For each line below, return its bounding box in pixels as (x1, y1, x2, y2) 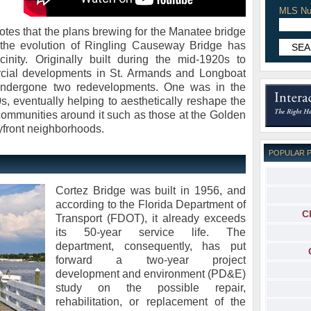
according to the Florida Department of (56, 199, 246, 210)
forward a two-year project (56, 254, 246, 266)
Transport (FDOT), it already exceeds (56, 212, 246, 224)
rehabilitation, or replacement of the (56, 296, 246, 308)
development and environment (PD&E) (56, 268, 246, 280)
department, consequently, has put (56, 240, 246, 252)
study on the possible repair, (56, 282, 246, 294)
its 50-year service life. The (56, 226, 246, 238)
